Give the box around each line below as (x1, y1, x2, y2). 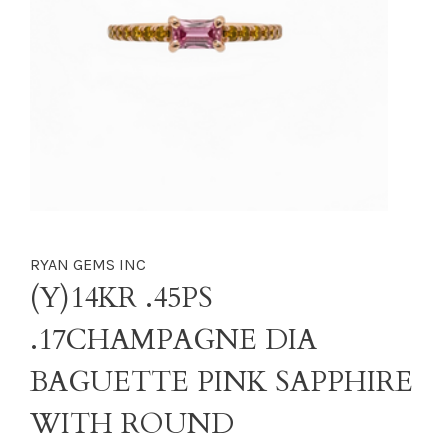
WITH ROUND (30, 405, 234, 443)
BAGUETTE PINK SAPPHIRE (30, 363, 413, 401)
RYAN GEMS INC (30, 255, 146, 274)
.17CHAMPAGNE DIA (30, 321, 317, 359)
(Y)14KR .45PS (30, 279, 213, 317)
